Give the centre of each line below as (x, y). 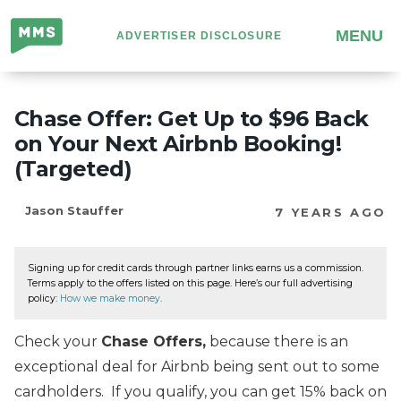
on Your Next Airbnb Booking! (178, 144)
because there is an (277, 341)
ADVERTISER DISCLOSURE (199, 36)
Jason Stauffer (74, 210)
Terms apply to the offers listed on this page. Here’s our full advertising (190, 283)
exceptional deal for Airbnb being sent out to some (197, 366)
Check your (58, 341)
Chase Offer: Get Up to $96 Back (192, 119)
